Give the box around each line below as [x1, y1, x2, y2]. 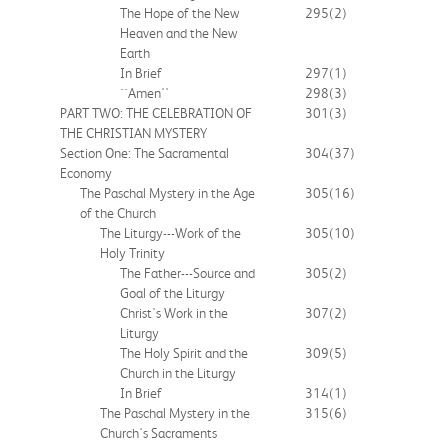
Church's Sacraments [100, 424, 217, 441]
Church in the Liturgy [120, 364, 236, 381]
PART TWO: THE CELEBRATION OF [60, 104, 252, 121]
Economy [60, 164, 112, 181]
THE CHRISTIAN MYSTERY [60, 124, 207, 141]
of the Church [80, 204, 156, 221]
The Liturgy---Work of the [100, 224, 241, 241]
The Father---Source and [120, 264, 255, 281]
